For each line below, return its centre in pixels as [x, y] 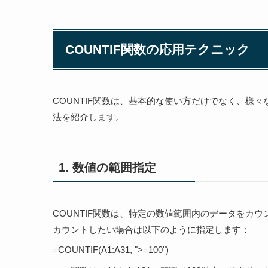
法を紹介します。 [89, 117]
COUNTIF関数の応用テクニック [158, 49]
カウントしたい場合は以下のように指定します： [151, 229]
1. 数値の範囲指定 [107, 167]
